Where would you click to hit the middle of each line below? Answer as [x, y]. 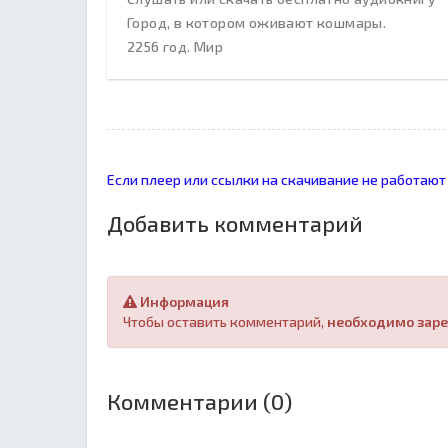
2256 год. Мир [175, 46]
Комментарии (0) [199, 401]
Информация [183, 301]
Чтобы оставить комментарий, [225, 321]
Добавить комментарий [235, 223]
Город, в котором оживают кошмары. [258, 22]
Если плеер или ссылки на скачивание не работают [276, 179]
